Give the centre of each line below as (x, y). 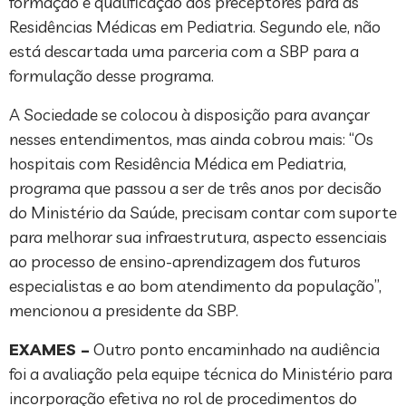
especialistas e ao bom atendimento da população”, (195, 286)
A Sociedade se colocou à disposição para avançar (189, 115)
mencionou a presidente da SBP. (124, 311)
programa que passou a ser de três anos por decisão (195, 188)
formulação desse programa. (111, 76)
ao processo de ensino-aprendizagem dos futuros (185, 262)
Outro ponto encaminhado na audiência (235, 350)
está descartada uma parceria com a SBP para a (184, 52)
